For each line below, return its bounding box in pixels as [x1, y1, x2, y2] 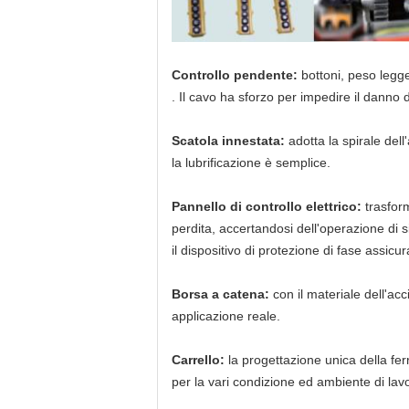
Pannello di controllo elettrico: [172, 199, 365, 214]
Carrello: [172, 352, 228, 367]
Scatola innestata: [172, 133, 288, 148]
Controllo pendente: [172, 68, 301, 82]
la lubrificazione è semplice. [172, 155, 330, 170]
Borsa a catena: [172, 287, 273, 301]
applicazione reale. [172, 309, 280, 323]
